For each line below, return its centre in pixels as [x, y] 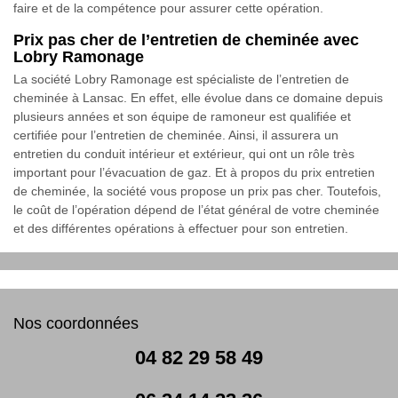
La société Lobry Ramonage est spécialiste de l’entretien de [181, 79]
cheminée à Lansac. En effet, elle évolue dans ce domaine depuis [198, 97]
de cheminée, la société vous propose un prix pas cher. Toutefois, [197, 191]
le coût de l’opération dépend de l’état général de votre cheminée [196, 209]
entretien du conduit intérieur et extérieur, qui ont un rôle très [184, 153]
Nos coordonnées [76, 323]
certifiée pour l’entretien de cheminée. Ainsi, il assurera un [176, 135]
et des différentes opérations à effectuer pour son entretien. [181, 228]
